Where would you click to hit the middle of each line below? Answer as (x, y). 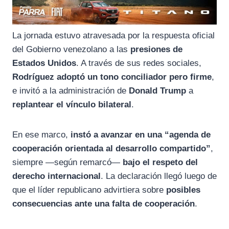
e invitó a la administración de (71, 91)
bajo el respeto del (160, 163)
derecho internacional (56, 176)
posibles (183, 190)
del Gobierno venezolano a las (71, 50)
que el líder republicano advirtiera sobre (89, 190)
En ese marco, (41, 135)
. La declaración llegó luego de (159, 176)
